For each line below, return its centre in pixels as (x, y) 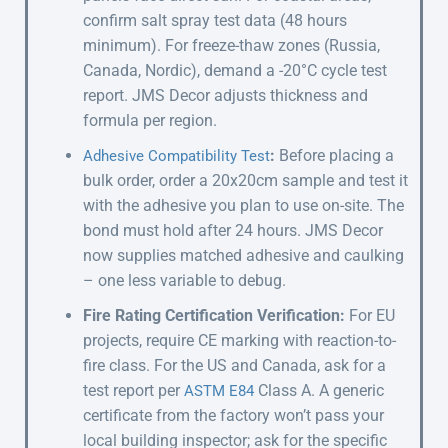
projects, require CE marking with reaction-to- (239, 340)
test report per (133, 390)
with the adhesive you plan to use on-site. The (243, 205)
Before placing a (334, 155)
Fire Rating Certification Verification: (214, 315)
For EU (370, 315)
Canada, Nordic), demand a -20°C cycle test (235, 70)
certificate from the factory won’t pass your (233, 415)
